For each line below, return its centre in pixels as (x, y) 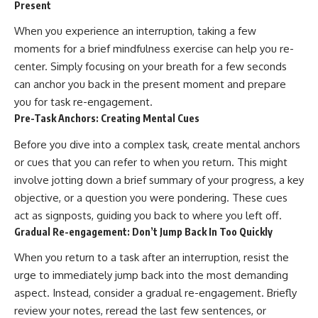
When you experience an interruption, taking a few (135, 31)
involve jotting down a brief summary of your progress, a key (159, 180)
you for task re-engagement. (83, 102)
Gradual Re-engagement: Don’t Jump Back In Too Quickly (143, 231)
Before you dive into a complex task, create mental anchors (157, 144)
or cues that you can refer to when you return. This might (151, 162)
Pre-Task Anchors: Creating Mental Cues (107, 119)
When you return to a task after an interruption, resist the (152, 258)
